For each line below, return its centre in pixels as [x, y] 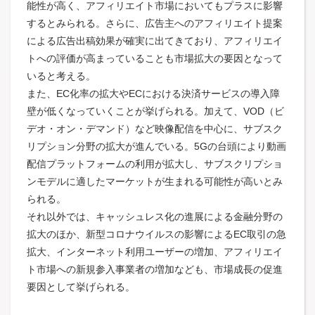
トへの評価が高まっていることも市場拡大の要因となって [154, 58]
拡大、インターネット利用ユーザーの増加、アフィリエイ [154, 251]
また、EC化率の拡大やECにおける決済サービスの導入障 [153, 93]
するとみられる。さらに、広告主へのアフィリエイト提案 [154, 23]
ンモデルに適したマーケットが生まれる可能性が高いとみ [154, 181]
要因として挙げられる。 [81, 287]
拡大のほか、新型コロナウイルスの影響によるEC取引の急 [156, 234]
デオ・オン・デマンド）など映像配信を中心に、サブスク [154, 128]
